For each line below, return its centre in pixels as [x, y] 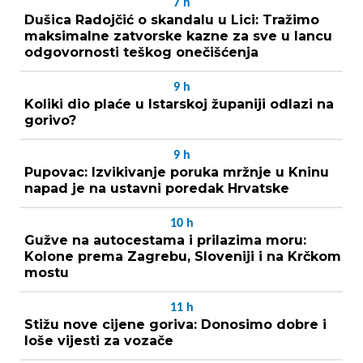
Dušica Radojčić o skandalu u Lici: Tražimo [172, 19]
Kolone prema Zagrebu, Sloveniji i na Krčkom [183, 256]
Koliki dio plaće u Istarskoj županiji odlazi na [179, 104]
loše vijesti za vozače [99, 340]
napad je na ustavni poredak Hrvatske [157, 188]
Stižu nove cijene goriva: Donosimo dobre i [175, 324]
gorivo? [50, 120]
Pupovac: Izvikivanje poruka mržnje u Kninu [177, 172]
